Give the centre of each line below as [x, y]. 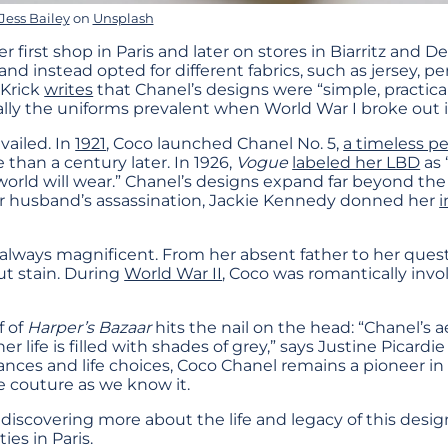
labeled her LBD [356, 163]
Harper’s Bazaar [87, 328]
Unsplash [123, 18]
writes [69, 90]
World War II [173, 274]
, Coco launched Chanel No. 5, [225, 144]
